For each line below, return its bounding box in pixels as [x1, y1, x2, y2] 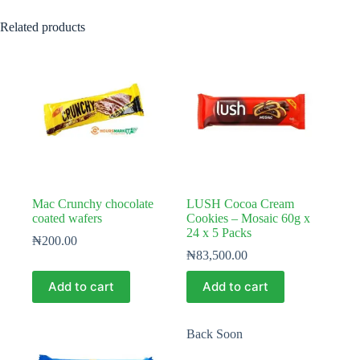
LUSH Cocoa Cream [186, 196, 295, 211]
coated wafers [32, 211, 102, 225]
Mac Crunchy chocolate [32, 196, 153, 211]
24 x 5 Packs [186, 225, 252, 239]
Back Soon [186, 326, 243, 341]
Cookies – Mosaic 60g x [186, 211, 311, 225]
